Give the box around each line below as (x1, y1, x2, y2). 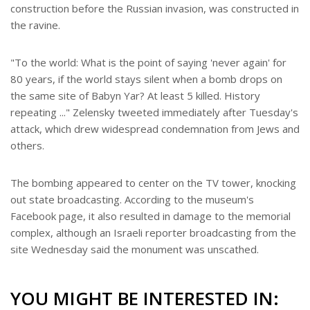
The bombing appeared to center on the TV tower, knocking (10, 176, 296, 190)
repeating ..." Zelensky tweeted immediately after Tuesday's (10, 105, 298, 120)
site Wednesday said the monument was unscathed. (10, 242, 259, 257)
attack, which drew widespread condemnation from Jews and (10, 122, 300, 136)
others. (10, 138, 44, 153)
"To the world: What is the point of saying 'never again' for (10, 55, 286, 70)
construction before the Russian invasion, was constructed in (10, 1, 299, 16)
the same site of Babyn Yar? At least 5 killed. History (10, 89, 260, 103)
